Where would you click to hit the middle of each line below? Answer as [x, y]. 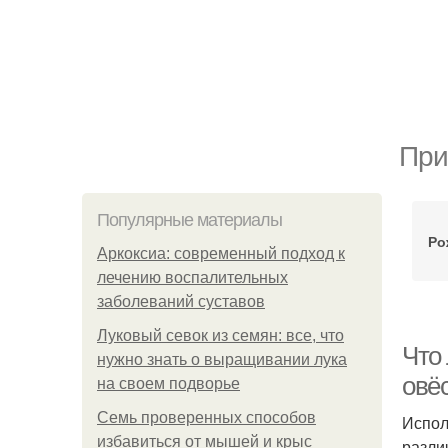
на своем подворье [168, 383]
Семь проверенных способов [206, 417]
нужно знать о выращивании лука [222, 359]
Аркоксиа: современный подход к [221, 253]
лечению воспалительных [192, 277]
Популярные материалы [189, 220]
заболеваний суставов [181, 301]
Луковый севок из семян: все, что [220, 335]
